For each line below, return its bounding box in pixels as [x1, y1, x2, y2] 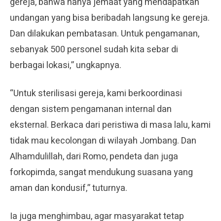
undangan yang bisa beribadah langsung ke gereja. [10, 11, 210, 25]
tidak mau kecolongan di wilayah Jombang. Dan [10, 134, 196, 147]
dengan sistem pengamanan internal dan [10, 102, 172, 116]
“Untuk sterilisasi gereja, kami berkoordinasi [10, 86, 182, 100]
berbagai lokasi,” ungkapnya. [10, 58, 121, 72]
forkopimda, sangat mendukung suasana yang [10, 165, 193, 179]
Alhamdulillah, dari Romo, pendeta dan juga [10, 149, 178, 163]
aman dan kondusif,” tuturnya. [10, 181, 127, 195]
